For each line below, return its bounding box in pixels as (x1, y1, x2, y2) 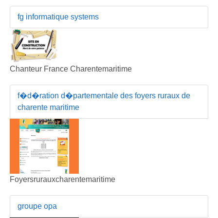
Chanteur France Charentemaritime (10, 64, 132, 73)
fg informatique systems (18, 12, 99, 21)
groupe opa (18, 201, 57, 210)
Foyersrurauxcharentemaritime (10, 175, 115, 183)
